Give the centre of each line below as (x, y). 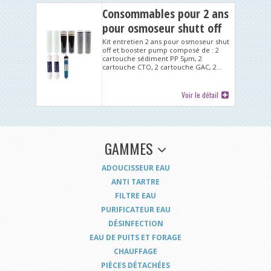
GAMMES (129, 149)
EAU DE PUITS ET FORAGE (135, 238)
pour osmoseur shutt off (162, 28)
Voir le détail (200, 95)
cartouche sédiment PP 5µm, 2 (152, 59)
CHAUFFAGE (135, 252)
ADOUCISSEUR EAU (135, 168)
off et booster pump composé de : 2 (161, 50)
